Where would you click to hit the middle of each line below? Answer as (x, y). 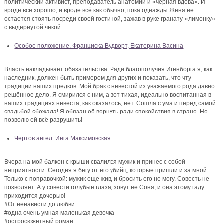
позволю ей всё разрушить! (44, 120)
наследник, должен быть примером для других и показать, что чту (98, 78)
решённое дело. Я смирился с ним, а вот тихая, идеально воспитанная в (108, 95)
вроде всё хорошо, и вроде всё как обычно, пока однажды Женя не (99, 11)
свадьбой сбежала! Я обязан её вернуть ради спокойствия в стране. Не (106, 112)
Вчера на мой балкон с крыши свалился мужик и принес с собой (95, 162)
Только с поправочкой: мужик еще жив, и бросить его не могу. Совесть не (107, 179)
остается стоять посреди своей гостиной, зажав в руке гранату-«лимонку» (110, 19)
